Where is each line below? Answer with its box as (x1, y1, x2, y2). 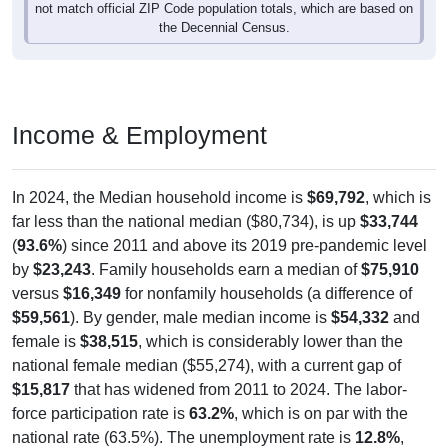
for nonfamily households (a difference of (121, 265, 412, 283)
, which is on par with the (234, 385, 408, 403)
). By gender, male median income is (70, 289, 331, 307)
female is (12, 313, 80, 331)
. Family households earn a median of (91, 241, 361, 259)
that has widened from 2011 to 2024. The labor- (70, 361, 407, 379)
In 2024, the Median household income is (12, 169, 307, 187)
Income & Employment (12, 101, 267, 130)
